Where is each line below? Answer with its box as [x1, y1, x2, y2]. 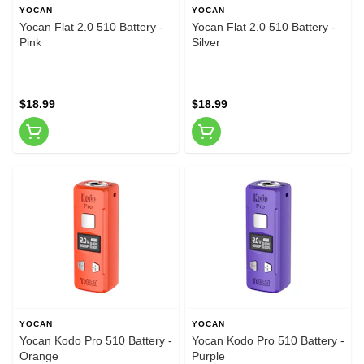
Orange [19, 349, 58, 362]
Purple [192, 349, 225, 362]
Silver [192, 35, 220, 49]
